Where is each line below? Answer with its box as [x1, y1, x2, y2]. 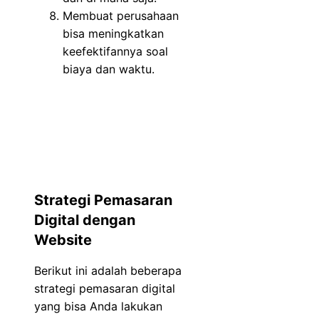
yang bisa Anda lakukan [34, 298, 162, 313]
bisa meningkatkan [63, 26, 164, 41]
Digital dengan [34, 211, 135, 229]
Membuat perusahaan [63, 8, 179, 23]
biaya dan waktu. [63, 61, 155, 76]
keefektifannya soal [63, 43, 168, 58]
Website [34, 231, 92, 249]
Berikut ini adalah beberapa [34, 263, 182, 278]
